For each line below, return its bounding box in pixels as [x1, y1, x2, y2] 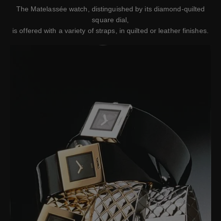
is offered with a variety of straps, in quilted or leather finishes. [12, 27, 209, 35]
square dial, [92, 16, 129, 24]
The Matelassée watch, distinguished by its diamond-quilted [16, 5, 205, 13]
